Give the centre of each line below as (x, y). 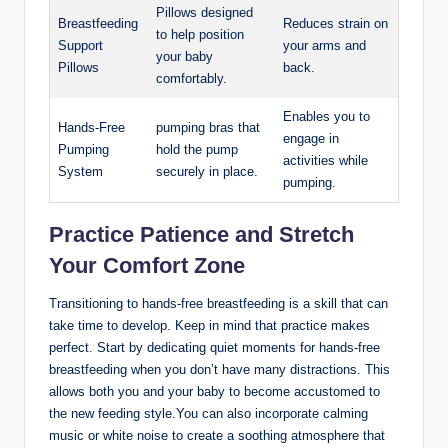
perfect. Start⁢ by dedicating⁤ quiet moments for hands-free (214, 348)
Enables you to (326, 117)
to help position (200, 35)
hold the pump (197, 150)
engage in (311, 139)
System (80, 172)
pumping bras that (208, 128)
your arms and (324, 46)
